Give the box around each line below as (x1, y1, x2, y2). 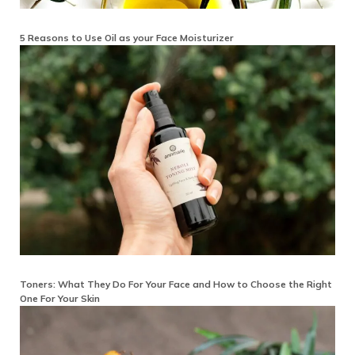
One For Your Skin (20, 292, 100, 305)
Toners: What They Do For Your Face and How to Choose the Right (20, 278, 332, 291)
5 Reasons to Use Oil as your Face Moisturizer (20, 32, 234, 44)
